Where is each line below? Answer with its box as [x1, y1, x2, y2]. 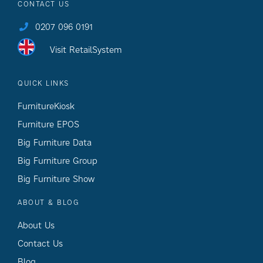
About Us [18, 220, 55, 231]
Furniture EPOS [18, 119, 79, 130]
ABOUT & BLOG [18, 198, 79, 207]
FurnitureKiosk [18, 100, 75, 112]
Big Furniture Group [18, 155, 97, 166]
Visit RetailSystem [50, 44, 122, 55]
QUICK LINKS [18, 79, 69, 87]
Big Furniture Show [18, 173, 95, 184]
